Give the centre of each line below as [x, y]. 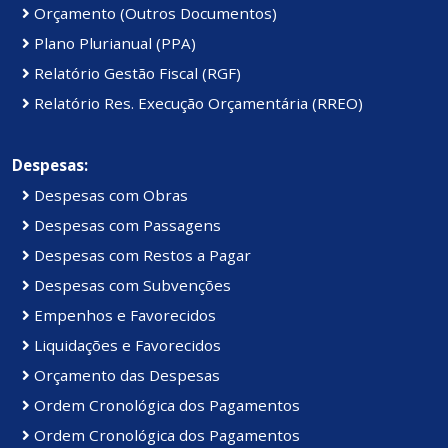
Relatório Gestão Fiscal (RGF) [135, 73]
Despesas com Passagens [125, 225]
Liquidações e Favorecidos [125, 345]
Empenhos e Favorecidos [123, 315]
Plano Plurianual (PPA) [113, 43]
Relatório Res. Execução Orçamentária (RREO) [196, 103]
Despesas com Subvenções [130, 285]
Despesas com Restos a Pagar [140, 255]
